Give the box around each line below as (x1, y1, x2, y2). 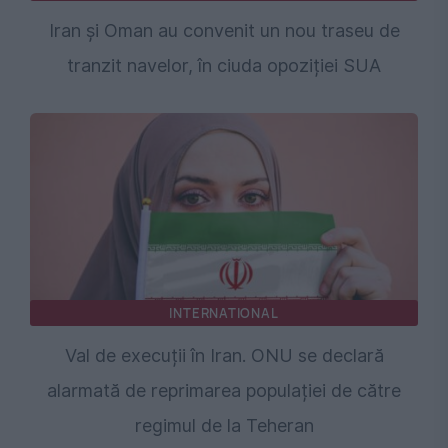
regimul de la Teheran (134, 414, 314, 436)
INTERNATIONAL (169, 303, 279, 322)
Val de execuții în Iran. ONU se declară (64, 344, 384, 366)
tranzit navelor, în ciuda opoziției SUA (67, 54, 381, 76)
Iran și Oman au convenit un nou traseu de (48, 19, 400, 41)
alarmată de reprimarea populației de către (47, 379, 401, 401)
